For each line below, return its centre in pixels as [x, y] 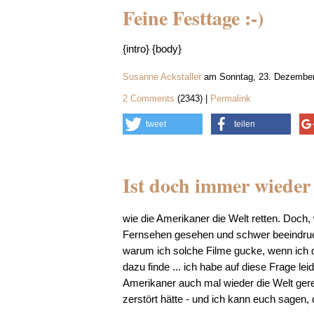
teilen [244, 124]
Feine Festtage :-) [193, 18]
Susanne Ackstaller [162, 77]
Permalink [230, 98]
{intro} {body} [152, 49]
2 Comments [150, 98]
